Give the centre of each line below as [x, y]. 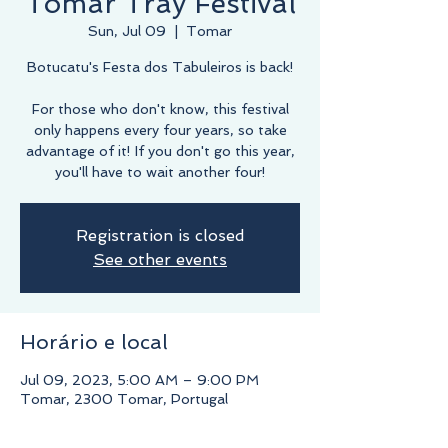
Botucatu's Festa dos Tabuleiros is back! [160, 66]
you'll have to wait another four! [160, 171]
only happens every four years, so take [160, 129]
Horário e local [94, 341]
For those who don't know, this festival [160, 108]
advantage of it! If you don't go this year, [160, 150]
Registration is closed [160, 235]
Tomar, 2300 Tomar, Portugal [124, 398]
